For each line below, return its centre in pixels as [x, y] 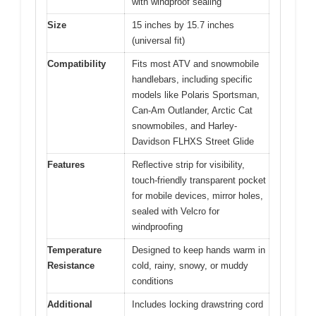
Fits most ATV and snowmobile [195, 63]
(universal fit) [158, 40]
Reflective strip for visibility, [188, 164]
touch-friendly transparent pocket [199, 180]
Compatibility [77, 63]
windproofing [157, 226]
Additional [70, 304]
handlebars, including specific [192, 79]
